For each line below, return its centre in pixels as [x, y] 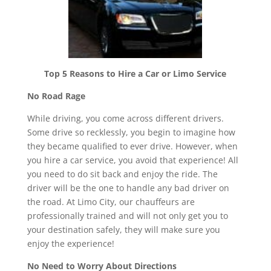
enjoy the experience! [70, 243]
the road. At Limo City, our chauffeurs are [111, 201]
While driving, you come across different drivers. [125, 118]
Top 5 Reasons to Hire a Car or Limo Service [135, 73]
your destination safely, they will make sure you [123, 229]
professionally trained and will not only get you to [127, 215]
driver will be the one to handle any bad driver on [128, 188]
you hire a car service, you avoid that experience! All [132, 160]
